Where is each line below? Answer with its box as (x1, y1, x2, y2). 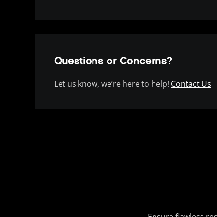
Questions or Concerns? (54, 54, 172, 68)
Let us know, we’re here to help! (54, 78, 171, 90)
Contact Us (171, 78, 211, 90)
